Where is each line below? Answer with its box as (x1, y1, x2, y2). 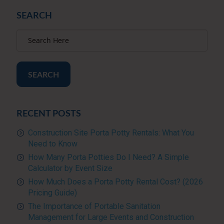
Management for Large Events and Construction (27, 212, 194, 222)
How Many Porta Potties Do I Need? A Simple (27, 152, 189, 162)
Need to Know (27, 138, 77, 148)
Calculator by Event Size (27, 163, 112, 173)
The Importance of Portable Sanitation (27, 201, 160, 211)
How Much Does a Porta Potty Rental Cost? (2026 (27, 176, 203, 186)
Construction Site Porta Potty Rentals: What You (27, 127, 194, 137)
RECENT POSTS (16, 109, 81, 118)
